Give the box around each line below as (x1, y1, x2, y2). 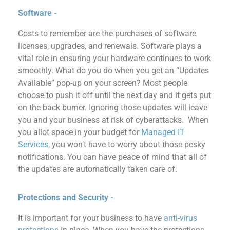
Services (18, 139, 48, 149)
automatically (74, 164, 126, 174)
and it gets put (159, 90, 211, 100)
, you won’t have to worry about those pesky (48, 139, 205, 149)
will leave (174, 102, 207, 112)
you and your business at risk (18, 114, 124, 125)
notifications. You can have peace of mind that (18, 151, 188, 162)
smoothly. (18, 65, 55, 75)
